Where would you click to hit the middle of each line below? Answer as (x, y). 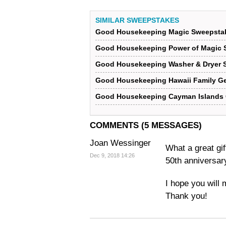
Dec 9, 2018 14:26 (112, 155)
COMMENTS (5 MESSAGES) (146, 125)
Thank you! (186, 196)
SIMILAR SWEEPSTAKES (137, 20)
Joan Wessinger (120, 143)
